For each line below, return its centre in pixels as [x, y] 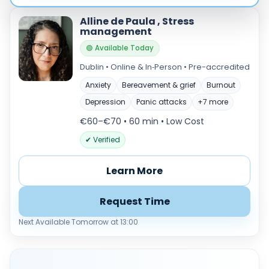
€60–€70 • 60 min [120, 121]
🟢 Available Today [120, 48]
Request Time [134, 201]
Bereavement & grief [159, 85]
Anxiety [98, 85]
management [116, 32]
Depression [105, 102]
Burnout [221, 85]
